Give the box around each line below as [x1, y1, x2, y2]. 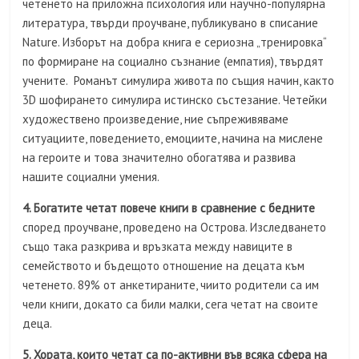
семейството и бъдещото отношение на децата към [22, 258, 305, 273]
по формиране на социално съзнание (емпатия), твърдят [22, 54, 325, 69]
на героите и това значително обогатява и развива [22, 150, 296, 165]
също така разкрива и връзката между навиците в [22, 239, 293, 254]
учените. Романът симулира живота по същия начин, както [22, 73, 335, 88]
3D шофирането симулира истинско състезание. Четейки [22, 92, 328, 107]
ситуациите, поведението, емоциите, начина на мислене [22, 131, 324, 146]
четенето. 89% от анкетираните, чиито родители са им [22, 277, 320, 292]
